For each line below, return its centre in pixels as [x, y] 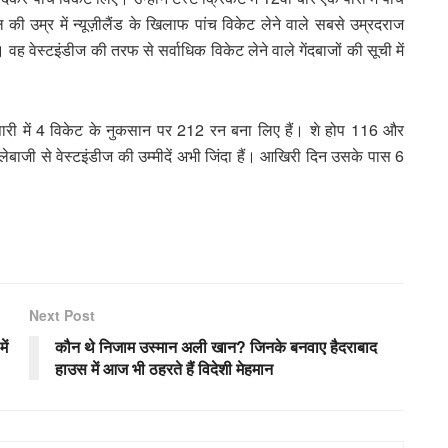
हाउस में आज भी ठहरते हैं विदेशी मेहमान [164, 368]
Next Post [62, 314]
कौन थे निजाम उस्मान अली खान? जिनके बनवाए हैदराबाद [216, 346]
